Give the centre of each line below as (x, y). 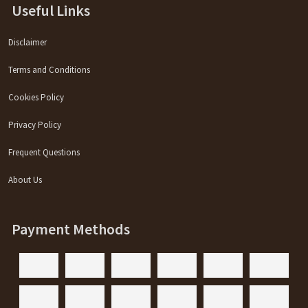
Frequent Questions (44, 152)
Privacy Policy (35, 124)
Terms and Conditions (49, 69)
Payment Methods (71, 229)
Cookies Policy (36, 97)
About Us (25, 179)
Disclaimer (28, 42)
